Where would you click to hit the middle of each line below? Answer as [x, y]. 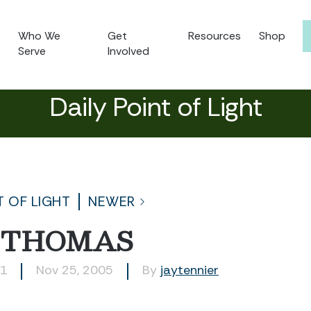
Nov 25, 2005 [75, 270]
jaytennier [190, 270]
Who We [40, 36]
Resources [215, 36]
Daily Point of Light [155, 107]
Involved [129, 51]
